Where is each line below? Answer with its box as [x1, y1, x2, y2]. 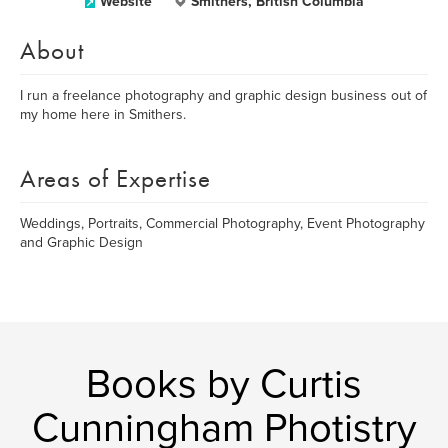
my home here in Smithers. [20, 106, 186, 123]
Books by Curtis [86, 360, 362, 408]
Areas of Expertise [20, 162, 211, 195]
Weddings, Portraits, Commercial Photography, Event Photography [20, 215, 425, 232]
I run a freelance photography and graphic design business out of [20, 87, 427, 104]
